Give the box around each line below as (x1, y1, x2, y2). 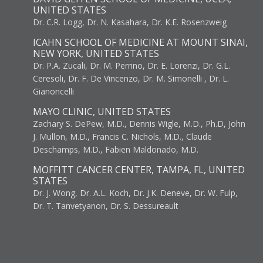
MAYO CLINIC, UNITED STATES (33, 105, 171, 119)
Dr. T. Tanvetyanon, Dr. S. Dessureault (33, 200, 178, 212)
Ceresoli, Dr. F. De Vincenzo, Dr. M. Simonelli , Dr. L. (33, 73, 229, 85)
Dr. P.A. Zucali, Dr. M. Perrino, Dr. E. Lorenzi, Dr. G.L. (33, 60, 230, 72)
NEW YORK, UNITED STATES (33, 47, 159, 60)
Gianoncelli (33, 86, 74, 97)
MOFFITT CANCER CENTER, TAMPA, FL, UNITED (33, 163, 245, 177)
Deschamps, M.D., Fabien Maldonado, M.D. (33, 144, 198, 156)
